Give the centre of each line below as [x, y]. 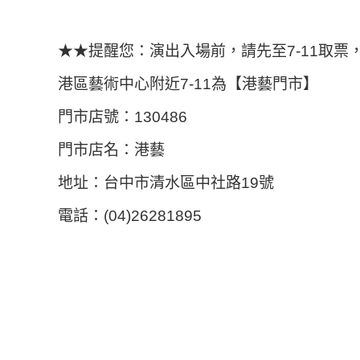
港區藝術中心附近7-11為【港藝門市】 [188, 84]
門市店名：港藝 [111, 150]
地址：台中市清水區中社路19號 [166, 183]
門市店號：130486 [123, 117]
